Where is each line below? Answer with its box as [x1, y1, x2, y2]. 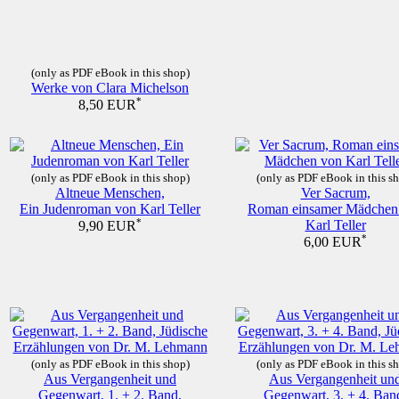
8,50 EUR [78, 97, 136, 113]
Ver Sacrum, [300, 185, 370, 200]
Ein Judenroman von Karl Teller [20, 201, 200, 216]
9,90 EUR [78, 218, 136, 234]
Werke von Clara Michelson [31, 80, 189, 95]
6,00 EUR [304, 234, 362, 250]
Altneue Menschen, [55, 185, 165, 200]
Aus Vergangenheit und [44, 371, 176, 387]
